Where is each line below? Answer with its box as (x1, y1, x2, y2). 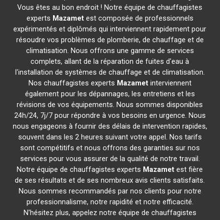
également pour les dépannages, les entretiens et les (25, 89, 195, 98)
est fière (174, 165, 203, 174)
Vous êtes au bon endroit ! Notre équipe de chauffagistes (17, 3, 203, 12)
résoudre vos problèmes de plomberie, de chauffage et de (16, 35, 204, 44)
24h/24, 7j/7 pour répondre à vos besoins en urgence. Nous (14, 111, 206, 120)
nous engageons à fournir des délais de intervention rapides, (12, 122, 207, 131)
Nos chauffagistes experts (28, 79, 117, 87)
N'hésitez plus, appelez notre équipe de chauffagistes (23, 208, 196, 217)
